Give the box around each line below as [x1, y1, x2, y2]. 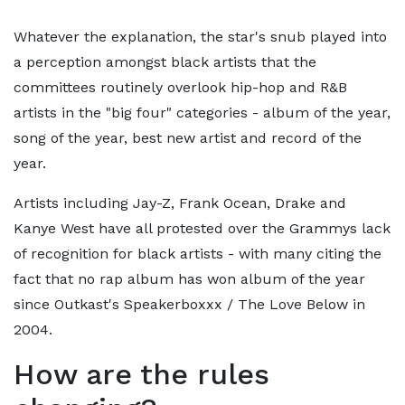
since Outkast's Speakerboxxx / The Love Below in [14, 296, 365, 313]
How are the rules [14, 357, 269, 391]
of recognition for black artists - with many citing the [14, 245, 381, 262]
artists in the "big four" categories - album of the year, [14, 104, 391, 121]
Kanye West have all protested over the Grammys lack [14, 220, 391, 237]
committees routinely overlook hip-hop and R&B [14, 79, 347, 96]
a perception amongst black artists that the [14, 53, 316, 71]
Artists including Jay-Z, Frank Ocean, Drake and [14, 194, 346, 212]
